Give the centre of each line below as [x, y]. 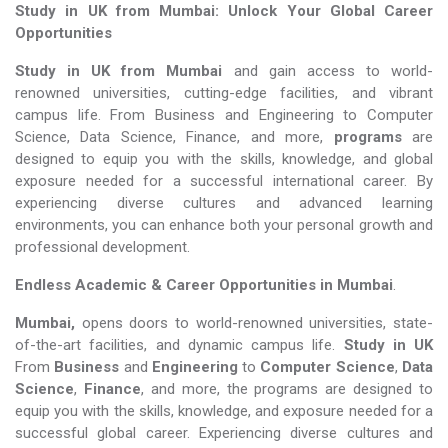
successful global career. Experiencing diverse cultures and [224, 433]
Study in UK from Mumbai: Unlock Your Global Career [224, 11]
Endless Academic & [88, 285]
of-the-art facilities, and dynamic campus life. [179, 345]
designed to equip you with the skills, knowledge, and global [224, 159]
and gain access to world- [328, 71]
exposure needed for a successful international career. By [224, 181]
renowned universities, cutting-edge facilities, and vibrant [224, 93]
